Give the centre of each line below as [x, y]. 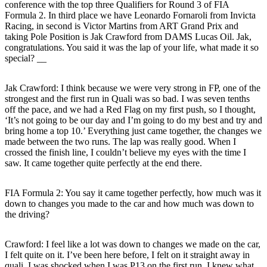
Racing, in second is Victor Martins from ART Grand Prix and [122, 26]
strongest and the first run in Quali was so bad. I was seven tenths [127, 98]
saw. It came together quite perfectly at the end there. [103, 163]
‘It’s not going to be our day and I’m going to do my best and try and [133, 120]
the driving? [27, 214]
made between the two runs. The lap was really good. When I [120, 141]
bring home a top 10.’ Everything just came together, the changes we [133, 131]
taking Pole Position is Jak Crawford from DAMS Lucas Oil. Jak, [128, 36]
